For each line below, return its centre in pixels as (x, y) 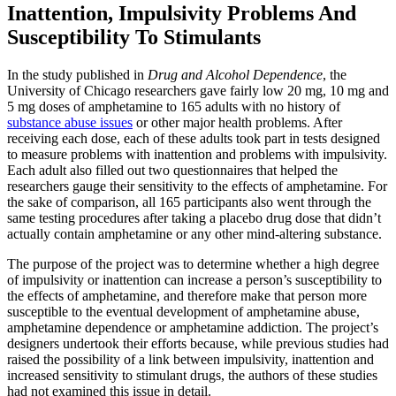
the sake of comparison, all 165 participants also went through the (189, 202)
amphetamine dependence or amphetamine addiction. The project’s (193, 327)
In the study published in (77, 74)
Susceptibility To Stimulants (134, 37)
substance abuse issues (70, 122)
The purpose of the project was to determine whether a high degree (193, 263)
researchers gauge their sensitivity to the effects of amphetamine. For (197, 186)
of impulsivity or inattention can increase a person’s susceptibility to (194, 279)
